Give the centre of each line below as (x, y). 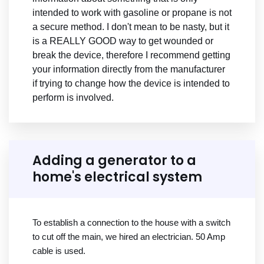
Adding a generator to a (114, 161)
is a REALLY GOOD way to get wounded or (123, 41)
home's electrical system (117, 177)
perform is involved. (73, 98)
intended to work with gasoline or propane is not (132, 13)
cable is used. (59, 251)
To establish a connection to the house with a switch (131, 223)
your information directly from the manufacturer (129, 70)
